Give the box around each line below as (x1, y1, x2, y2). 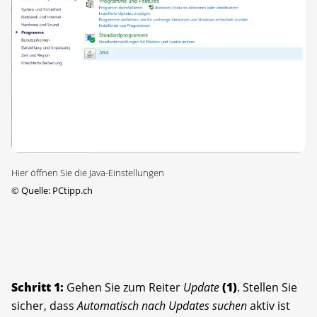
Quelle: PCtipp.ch (19, 183, 93, 197)
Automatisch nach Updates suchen (77, 297, 247, 313)
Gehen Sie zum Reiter (64, 279, 183, 295)
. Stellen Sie (237, 279, 297, 295)
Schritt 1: (11, 279, 64, 295)
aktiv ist (247, 297, 290, 313)
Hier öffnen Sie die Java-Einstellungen (11, 166, 164, 179)
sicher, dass (11, 297, 77, 313)
